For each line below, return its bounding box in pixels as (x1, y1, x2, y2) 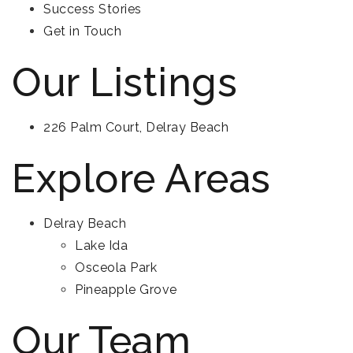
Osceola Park (75, 260, 157, 275)
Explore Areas (12, 155, 271, 202)
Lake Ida (75, 238, 128, 253)
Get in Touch (43, 24, 121, 39)
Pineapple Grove (75, 282, 177, 297)
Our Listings (12, 59, 237, 106)
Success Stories (43, 2, 142, 17)
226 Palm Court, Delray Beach (43, 120, 229, 135)
